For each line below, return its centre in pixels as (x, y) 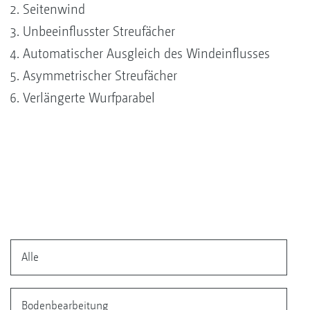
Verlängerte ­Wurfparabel (89, 98)
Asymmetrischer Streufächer (100, 75)
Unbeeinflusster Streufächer (99, 31)
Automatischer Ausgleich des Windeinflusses (146, 53)
